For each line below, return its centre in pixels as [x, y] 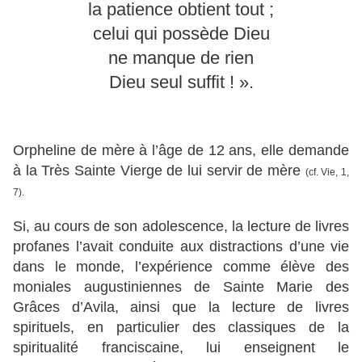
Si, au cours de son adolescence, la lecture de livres [181, 227]
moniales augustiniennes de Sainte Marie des [181, 287]
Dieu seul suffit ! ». [181, 82]
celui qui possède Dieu [181, 34]
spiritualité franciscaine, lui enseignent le [181, 348]
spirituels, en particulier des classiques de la [181, 328]
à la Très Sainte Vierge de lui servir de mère [159, 171]
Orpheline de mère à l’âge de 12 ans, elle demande [181, 151]
